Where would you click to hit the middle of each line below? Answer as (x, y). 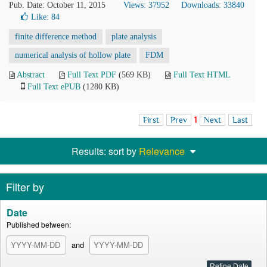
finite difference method (56, 37)
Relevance (162, 151)
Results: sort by (105, 151)
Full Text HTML (202, 75)
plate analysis (134, 37)
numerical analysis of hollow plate (73, 55)
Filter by (25, 187)
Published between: (39, 224)
